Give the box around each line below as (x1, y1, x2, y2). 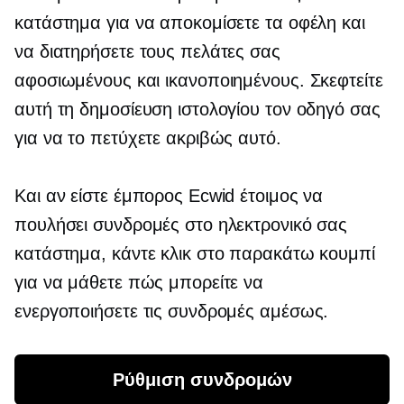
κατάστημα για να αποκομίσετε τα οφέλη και (14, 13, 365, 32)
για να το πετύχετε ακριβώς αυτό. (14, 128, 281, 148)
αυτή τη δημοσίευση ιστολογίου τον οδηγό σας (14, 99, 381, 119)
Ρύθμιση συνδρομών (112, 369, 292, 390)
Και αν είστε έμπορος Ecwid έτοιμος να (14, 186, 324, 206)
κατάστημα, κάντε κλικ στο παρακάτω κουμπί (14, 243, 375, 263)
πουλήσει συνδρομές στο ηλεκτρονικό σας (14, 215, 348, 234)
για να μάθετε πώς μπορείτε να (14, 272, 264, 292)
